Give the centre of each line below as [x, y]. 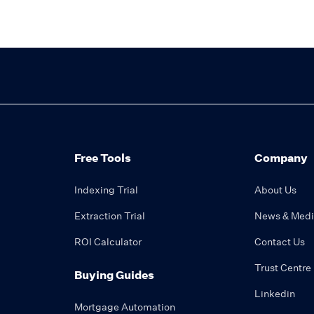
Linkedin [275, 294]
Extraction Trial [110, 216]
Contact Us [280, 242]
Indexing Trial [106, 190]
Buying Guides [114, 275]
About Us [275, 190]
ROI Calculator [108, 242]
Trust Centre [283, 268]
